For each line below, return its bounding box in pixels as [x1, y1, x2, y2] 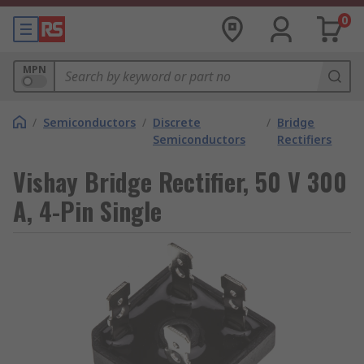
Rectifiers [277, 132, 332, 147]
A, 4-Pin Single [13, 193, 162, 229]
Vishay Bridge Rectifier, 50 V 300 [13, 163, 347, 200]
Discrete [153, 115, 201, 130]
